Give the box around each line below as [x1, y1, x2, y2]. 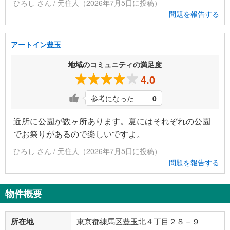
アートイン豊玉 [11, 39, 61, 50]
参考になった [91, 93, 134, 104]
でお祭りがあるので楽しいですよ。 [13, 128, 145, 140]
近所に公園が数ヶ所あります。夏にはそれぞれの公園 [13, 115, 210, 127]
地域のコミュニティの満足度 [68, 59, 162, 70]
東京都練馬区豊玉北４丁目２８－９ [76, 216, 200, 227]
